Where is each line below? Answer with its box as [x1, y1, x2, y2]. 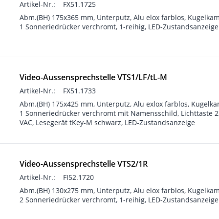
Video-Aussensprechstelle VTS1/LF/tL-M [20, 72, 167, 83]
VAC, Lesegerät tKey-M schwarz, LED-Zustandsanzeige [20, 118, 195, 127]
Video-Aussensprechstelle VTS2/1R [20, 158, 148, 169]
